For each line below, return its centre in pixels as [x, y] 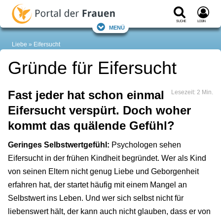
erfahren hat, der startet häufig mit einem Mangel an [97, 185]
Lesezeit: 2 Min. [192, 92]
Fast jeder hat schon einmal [86, 95]
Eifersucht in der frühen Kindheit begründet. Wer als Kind [107, 158]
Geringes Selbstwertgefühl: [59, 145]
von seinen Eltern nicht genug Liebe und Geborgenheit [103, 172]
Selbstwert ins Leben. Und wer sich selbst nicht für [96, 198]
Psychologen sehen [145, 145]
